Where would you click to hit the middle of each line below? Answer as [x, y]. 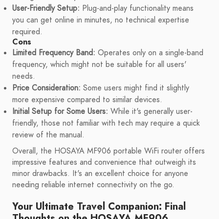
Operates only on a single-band [149, 53]
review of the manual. [48, 135]
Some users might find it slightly [135, 88]
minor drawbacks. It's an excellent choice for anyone [100, 174]
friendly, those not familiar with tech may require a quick [106, 123]
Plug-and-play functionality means [137, 9]
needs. [24, 77]
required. [27, 32]
